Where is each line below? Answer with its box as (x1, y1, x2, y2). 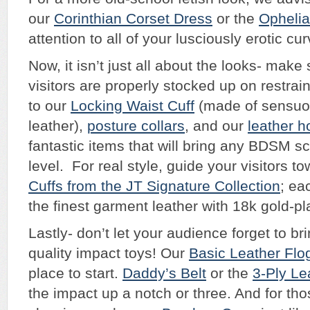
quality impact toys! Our (28, 245, 189, 262)
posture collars (87, 118, 185, 135)
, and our (185, 118, 248, 135)
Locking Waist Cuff (71, 98, 194, 115)
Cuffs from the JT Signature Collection (28, 178, 280, 195)
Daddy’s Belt (122, 265, 206, 282)
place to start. (28, 265, 122, 282)
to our (28, 98, 71, 115)
